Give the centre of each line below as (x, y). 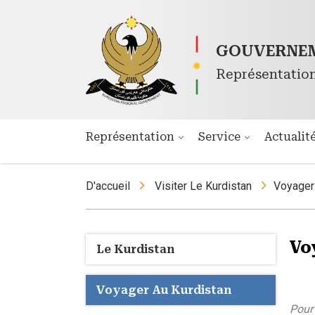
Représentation (131, 137)
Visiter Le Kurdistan (203, 186)
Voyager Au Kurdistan (164, 290)
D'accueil (108, 186)
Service (221, 137)
